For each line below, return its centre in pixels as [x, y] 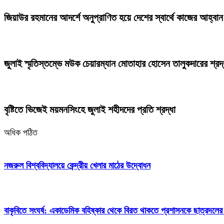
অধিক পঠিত [21, 133]
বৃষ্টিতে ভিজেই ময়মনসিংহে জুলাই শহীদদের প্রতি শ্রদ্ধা [90, 110]
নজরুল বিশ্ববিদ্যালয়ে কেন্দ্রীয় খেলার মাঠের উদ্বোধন [77, 165]
